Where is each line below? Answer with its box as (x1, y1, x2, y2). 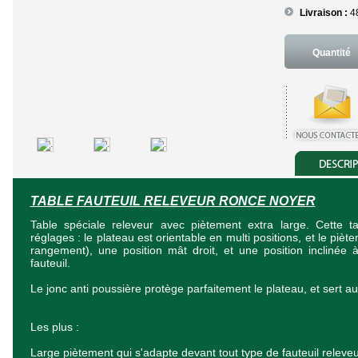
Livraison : (299, 7, 350, 18)
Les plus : (30, 320, 79, 333)
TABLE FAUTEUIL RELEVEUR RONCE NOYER (30, 194, 316, 208)
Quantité (312, 47, 351, 58)
